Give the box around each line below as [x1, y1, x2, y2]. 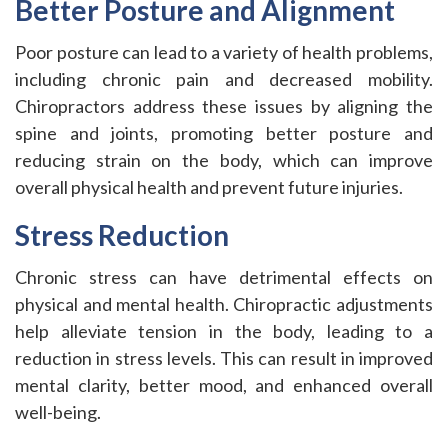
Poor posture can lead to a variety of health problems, [15, 41, 433, 63]
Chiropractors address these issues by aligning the [15, 95, 433, 117]
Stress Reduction [15, 218, 229, 252]
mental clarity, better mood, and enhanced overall [15, 374, 433, 396]
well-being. [15, 401, 101, 423]
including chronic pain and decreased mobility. [15, 68, 433, 90]
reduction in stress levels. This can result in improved [15, 347, 433, 369]
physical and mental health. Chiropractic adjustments [15, 293, 433, 315]
